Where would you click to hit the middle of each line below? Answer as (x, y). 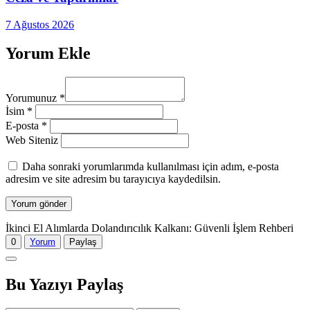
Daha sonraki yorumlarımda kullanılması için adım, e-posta (151, 167)
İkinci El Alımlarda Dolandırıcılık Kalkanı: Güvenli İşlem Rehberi (149, 228)
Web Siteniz (32, 140)
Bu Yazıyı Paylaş (64, 285)
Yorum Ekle (48, 54)
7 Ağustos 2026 (40, 24)
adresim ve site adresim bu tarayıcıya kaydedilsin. (113, 179)
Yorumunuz (33, 98)
